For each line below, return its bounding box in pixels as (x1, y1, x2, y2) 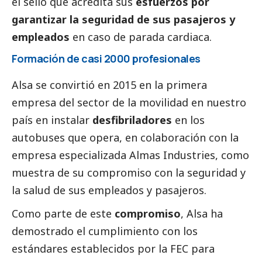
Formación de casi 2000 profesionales (12, 51, 201, 66)
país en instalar (12, 112, 92, 127)
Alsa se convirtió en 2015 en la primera (12, 77, 207, 92)
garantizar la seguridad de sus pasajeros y (12, 12, 235, 27)
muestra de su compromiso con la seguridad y (12, 165, 246, 180)
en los (172, 112, 205, 127)
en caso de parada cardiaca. (70, 30, 212, 44)
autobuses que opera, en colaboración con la (12, 130, 239, 144)
